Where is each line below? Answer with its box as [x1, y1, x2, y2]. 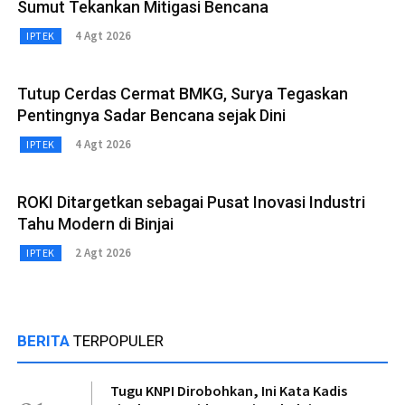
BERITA [17, 331, 73, 350]
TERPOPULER [73, 331, 164, 350]
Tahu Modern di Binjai [17, 213, 174, 233]
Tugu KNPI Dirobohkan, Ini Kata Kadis [110, 381, 347, 400]
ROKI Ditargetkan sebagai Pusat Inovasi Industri [17, 192, 365, 212]
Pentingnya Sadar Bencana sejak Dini [17, 105, 286, 125]
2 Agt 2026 [74, 245, 131, 261]
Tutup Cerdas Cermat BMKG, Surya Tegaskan [17, 83, 348, 103]
